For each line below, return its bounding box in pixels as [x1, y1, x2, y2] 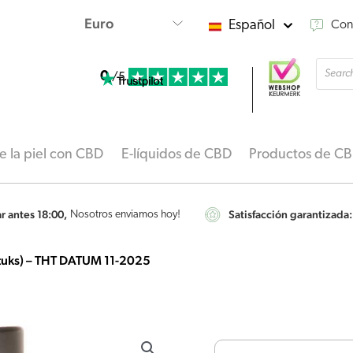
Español [229, 17, 276, 33]
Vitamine [233, 322, 284, 338]
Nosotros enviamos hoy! [70, 209, 180, 221]
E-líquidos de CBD [121, 147, 232, 163]
